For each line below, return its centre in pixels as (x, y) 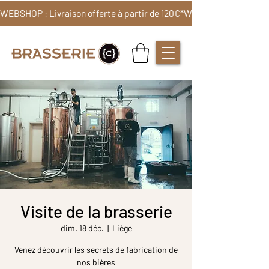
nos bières (96, 262)
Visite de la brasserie (96, 212)
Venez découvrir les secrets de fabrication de (96, 250)
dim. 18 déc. (82, 228)
